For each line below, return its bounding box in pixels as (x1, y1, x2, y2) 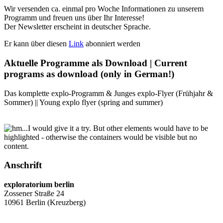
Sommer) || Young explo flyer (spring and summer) (4, 98, 163, 107)
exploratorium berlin (4, 180, 74, 189)
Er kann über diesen (4, 39, 69, 48)
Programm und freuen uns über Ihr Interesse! (4, 13, 144, 22)
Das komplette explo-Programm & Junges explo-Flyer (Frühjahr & (4, 89, 213, 98)
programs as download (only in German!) (4, 68, 174, 79)
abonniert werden (84, 39, 140, 48)
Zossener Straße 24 (4, 189, 64, 198)
